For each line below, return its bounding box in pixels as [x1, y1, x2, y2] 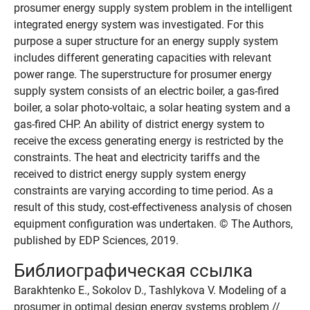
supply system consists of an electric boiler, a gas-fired [14, 84, 279, 98]
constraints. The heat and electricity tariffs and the [14, 151, 259, 164]
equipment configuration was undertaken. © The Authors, [14, 217, 293, 230]
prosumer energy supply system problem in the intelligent [14, 1, 292, 15]
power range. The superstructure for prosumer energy [14, 68, 272, 81]
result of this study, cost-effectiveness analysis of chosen [14, 201, 292, 214]
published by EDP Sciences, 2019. [14, 234, 179, 247]
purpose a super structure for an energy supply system [14, 35, 278, 48]
